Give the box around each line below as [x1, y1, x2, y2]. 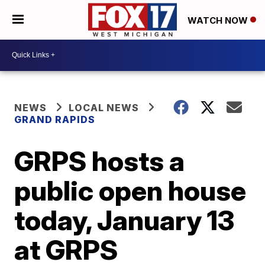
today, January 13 [14, 203, 235, 237]
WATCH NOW [188, 14, 250, 26]
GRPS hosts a [14, 144, 185, 177]
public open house [14, 173, 247, 207]
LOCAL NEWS [69, 101, 140, 114]
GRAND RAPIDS [14, 113, 96, 125]
